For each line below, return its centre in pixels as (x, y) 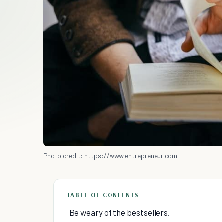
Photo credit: (64, 156)
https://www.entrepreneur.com (131, 156)
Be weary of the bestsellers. (119, 212)
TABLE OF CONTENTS (103, 195)
